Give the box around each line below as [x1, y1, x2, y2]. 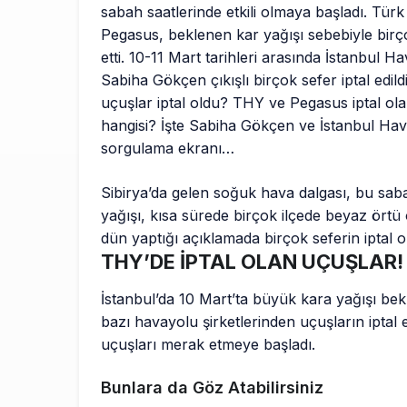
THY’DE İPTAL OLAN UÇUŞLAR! [101, 249, 403, 273]
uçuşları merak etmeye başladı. [101, 334, 316, 353]
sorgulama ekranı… [101, 138, 235, 157]
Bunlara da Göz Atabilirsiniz [101, 377, 323, 397]
